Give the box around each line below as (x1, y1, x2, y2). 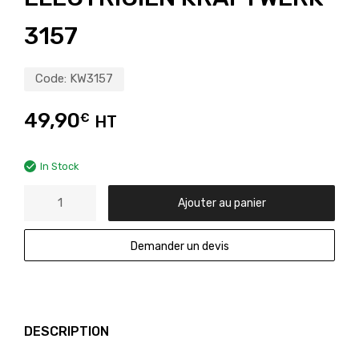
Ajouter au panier (177, 196, 266, 209)
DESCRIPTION (24, 323, 109, 339)
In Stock (40, 159, 79, 172)
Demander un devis (130, 239, 229, 252)
